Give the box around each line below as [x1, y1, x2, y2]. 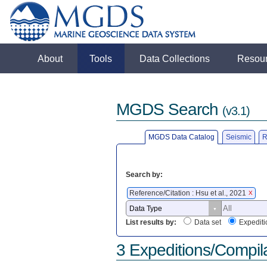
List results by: [125, 218, 176, 227]
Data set [194, 218, 221, 227]
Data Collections [139, 53, 210, 64]
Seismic [225, 132, 252, 141]
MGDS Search [116, 100, 222, 119]
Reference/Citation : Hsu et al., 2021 [129, 188, 248, 197]
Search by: [125, 170, 163, 179]
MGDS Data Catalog [148, 132, 215, 141]
